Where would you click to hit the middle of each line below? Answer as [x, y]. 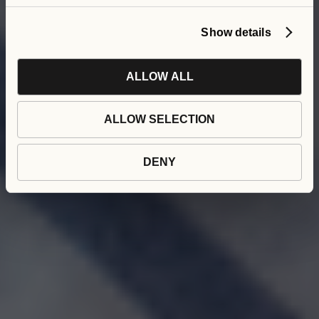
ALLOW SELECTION [159, 119]
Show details [236, 32]
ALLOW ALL [159, 76]
